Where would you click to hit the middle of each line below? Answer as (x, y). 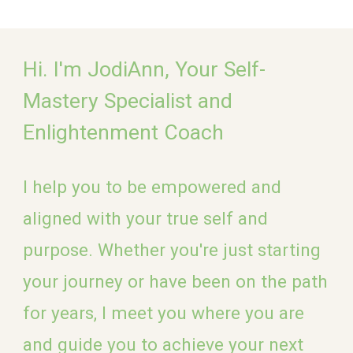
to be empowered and (194, 187)
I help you (65, 187)
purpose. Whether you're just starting (172, 250)
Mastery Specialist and (128, 101)
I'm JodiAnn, (112, 69)
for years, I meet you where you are (164, 313)
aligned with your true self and (146, 219)
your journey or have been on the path (176, 282)
